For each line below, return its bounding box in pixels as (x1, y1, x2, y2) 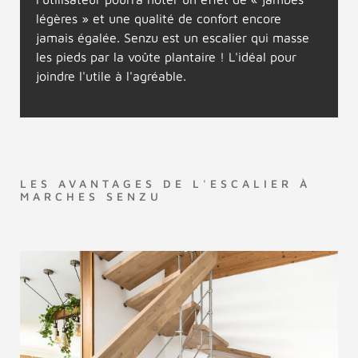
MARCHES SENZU (20, 189, 162, 203)
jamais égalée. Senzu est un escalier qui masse (36, 30, 309, 45)
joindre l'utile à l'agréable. (36, 69, 186, 83)
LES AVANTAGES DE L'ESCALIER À (20, 177, 311, 190)
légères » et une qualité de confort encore (36, 11, 281, 26)
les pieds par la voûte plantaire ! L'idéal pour (36, 50, 296, 64)
